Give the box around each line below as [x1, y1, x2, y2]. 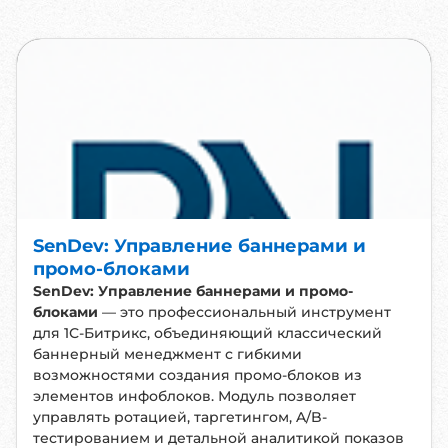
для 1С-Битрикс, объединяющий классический [33, 324, 382, 342]
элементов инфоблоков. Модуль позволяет [33, 387, 356, 405]
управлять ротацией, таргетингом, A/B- [33, 408, 327, 426]
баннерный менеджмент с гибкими [33, 345, 302, 363]
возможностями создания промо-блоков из [33, 366, 362, 384]
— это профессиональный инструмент [98, 303, 391, 321]
